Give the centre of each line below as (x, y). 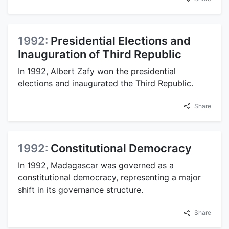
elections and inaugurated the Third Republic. (106, 84)
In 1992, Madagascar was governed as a (96, 165)
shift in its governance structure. (81, 190)
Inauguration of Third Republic (100, 54)
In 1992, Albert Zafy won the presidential (97, 71)
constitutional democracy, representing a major (109, 178)
